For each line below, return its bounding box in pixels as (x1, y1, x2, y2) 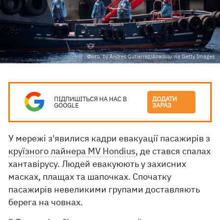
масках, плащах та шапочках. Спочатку (8, 171, 172, 182)
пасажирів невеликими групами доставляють (8, 184, 200, 195)
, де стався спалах (136, 145, 211, 157)
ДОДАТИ (152, 95, 177, 103)
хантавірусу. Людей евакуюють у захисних (8, 158, 187, 169)
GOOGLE (54, 101, 80, 110)
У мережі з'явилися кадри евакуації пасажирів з (8, 133, 211, 144)
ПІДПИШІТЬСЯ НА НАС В (54, 95, 127, 103)
